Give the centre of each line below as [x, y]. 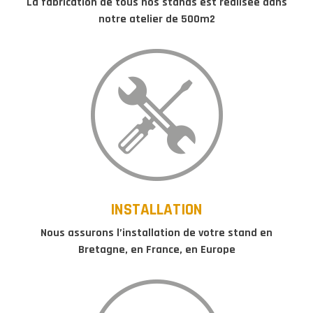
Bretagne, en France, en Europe [156, 249]
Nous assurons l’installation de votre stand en [156, 233]
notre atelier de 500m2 [156, 19]
